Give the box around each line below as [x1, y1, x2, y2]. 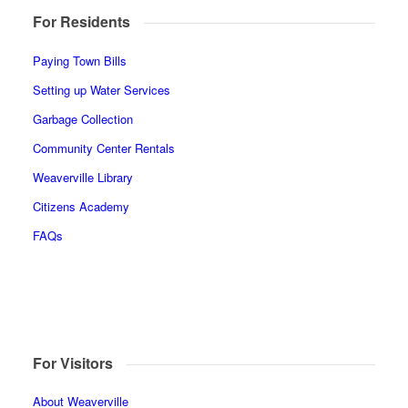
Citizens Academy [32, 197, 129, 215]
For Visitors [32, 352, 113, 373]
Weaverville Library [32, 168, 133, 186]
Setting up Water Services [32, 80, 170, 98]
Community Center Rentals [32, 138, 175, 157]
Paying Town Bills [32, 51, 127, 69]
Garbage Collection [32, 109, 133, 127]
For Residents [32, 11, 130, 32]
